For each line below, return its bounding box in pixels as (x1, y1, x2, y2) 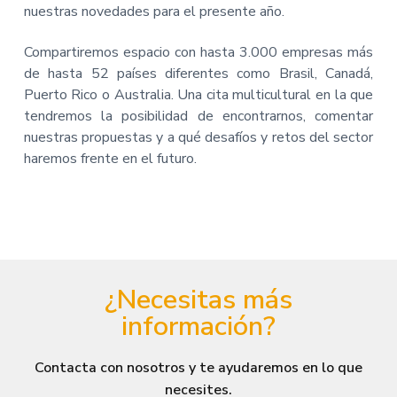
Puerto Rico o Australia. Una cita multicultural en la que (23, 85, 374, 105)
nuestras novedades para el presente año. (23, 2, 284, 22)
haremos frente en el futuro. (23, 149, 197, 169)
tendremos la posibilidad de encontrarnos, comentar (23, 106, 374, 127)
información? (121, 307, 276, 346)
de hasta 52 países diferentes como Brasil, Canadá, (23, 64, 374, 84)
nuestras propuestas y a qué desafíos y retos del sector (23, 128, 374, 148)
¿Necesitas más (105, 281, 292, 319)
